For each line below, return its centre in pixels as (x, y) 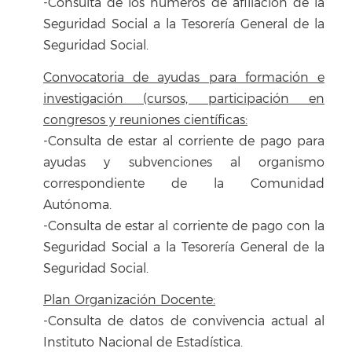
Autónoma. (77, 205)
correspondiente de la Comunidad (184, 183)
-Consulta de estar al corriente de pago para (184, 141)
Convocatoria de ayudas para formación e (184, 77)
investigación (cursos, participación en (184, 99)
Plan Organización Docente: (129, 300)
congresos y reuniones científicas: (145, 120)
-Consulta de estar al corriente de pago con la (184, 226)
